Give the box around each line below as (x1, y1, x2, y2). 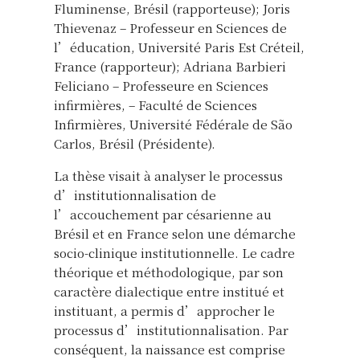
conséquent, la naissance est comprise (54, 340, 285, 358)
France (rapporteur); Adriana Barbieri (54, 57, 286, 75)
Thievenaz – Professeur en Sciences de (54, 18, 287, 36)
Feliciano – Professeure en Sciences (54, 76, 268, 94)
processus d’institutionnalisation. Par (54, 321, 288, 338)
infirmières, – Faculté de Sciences (54, 96, 257, 113)
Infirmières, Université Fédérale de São (54, 115, 292, 133)
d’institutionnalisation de (54, 186, 216, 203)
